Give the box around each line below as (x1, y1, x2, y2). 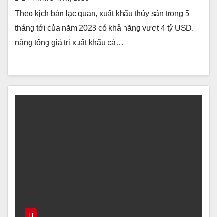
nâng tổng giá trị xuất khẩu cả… (15, 38, 124, 46)
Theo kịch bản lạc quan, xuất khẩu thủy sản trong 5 (15, 9, 189, 17)
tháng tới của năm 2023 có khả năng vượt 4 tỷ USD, (15, 24, 194, 32)
